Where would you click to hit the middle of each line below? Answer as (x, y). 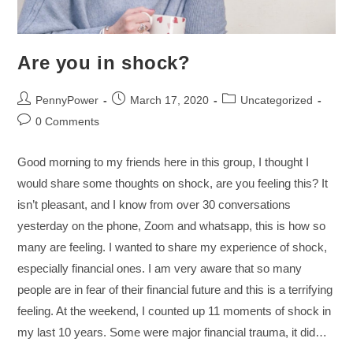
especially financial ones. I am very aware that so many (160, 268)
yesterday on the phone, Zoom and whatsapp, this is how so (172, 225)
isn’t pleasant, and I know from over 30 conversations (154, 204)
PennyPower (67, 100)
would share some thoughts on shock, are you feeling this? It (173, 183)
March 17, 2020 (170, 100)
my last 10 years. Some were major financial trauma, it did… (173, 332)
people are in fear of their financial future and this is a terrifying (175, 289)
